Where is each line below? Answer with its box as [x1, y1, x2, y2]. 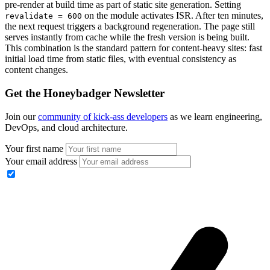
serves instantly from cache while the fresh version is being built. [5, 32, 250, 43]
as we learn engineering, [168, 111, 262, 122]
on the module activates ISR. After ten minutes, [82, 10, 263, 21]
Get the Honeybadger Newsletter [5, 86, 165, 99]
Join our [5, 111, 38, 122]
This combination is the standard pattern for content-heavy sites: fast [5, 43, 262, 54]
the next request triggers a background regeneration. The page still [5, 21, 255, 32]
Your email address [5, 155, 77, 166]
